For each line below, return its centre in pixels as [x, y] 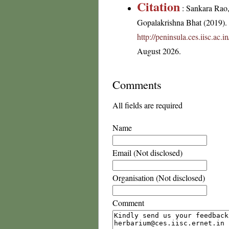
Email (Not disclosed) [147, 153]
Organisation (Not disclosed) [159, 178]
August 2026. [159, 51]
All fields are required [147, 105]
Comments [137, 84]
